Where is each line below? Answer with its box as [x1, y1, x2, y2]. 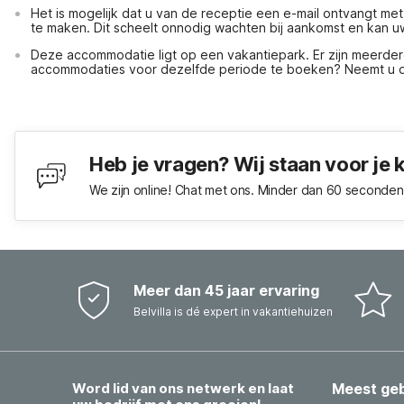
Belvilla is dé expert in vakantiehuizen [133, 305, 333, 318]
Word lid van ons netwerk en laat [72, 380, 294, 397]
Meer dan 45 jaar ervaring [133, 281, 319, 299]
